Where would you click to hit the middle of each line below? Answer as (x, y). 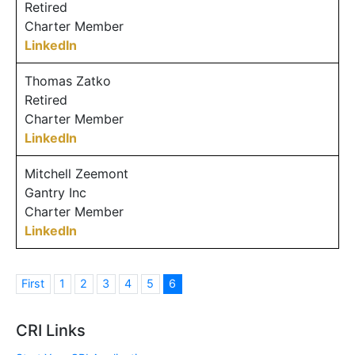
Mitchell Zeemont (76, 173)
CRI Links (51, 330)
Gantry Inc (55, 192)
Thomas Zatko (68, 80)
